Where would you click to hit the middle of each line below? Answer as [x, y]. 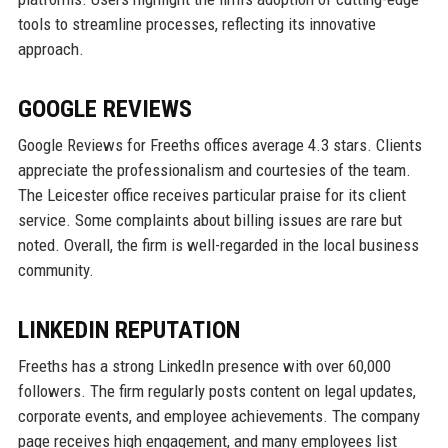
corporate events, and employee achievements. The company [218, 415]
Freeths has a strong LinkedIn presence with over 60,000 [204, 365]
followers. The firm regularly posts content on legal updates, [216, 390]
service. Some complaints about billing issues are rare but [209, 219]
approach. [50, 48]
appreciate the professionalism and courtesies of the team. [214, 169]
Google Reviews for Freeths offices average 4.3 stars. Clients [219, 144]
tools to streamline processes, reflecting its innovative [196, 23]
